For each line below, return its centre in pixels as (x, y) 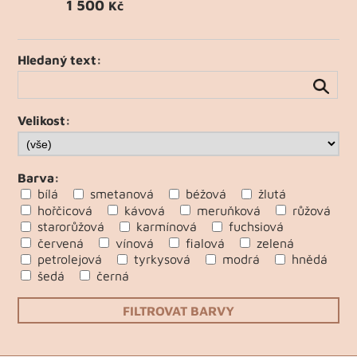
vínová (135, 243)
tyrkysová (163, 259)
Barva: (39, 178)
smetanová (122, 194)
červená (61, 243)
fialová (206, 243)
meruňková (229, 210)
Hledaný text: (60, 59)
